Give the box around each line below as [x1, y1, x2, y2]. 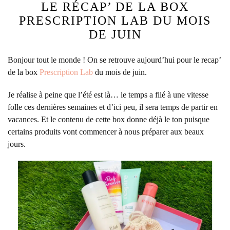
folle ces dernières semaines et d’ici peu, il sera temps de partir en [8, 103, 218, 112]
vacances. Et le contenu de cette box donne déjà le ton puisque [8, 115, 209, 124]
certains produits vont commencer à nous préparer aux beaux [8, 127, 204, 137]
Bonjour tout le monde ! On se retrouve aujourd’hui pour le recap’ [8, 55, 221, 65]
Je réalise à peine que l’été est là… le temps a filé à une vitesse [8, 90, 208, 100]
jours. [8, 140, 26, 149]
